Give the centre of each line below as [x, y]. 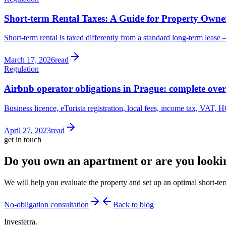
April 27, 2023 [27, 130]
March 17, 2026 [30, 60]
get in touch [23, 139]
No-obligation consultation [46, 204]
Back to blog [133, 204]
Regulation [21, 69]
